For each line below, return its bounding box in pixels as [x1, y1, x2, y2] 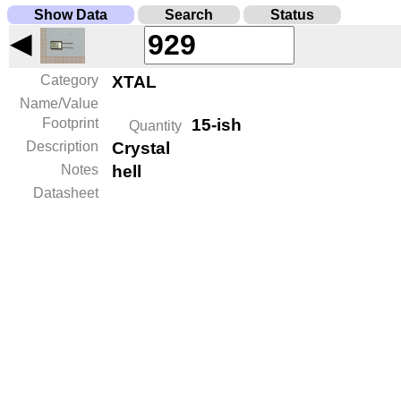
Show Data [34, 7, 107, 22]
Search [165, 7, 213, 22]
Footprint [42, 115, 98, 131]
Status [270, 7, 314, 22]
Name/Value [20, 96, 98, 111]
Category [40, 73, 98, 88]
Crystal [112, 139, 170, 158]
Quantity [129, 118, 182, 133]
